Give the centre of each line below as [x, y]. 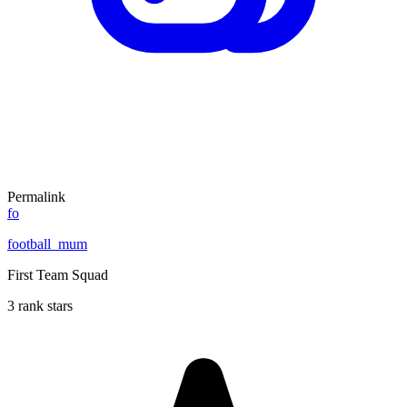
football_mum [47, 243]
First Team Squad [58, 274]
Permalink [36, 196]
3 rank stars [40, 305]
